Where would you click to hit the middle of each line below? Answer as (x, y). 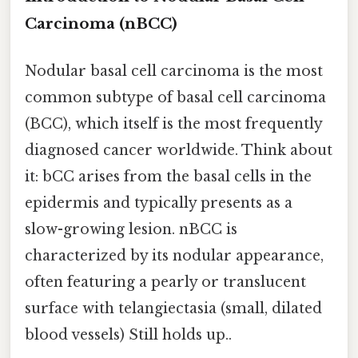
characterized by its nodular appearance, (174, 255)
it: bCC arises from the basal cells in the (168, 176)
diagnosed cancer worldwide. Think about (179, 150)
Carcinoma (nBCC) (101, 23)
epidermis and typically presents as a (159, 203)
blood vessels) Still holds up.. (128, 334)
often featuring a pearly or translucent (165, 282)
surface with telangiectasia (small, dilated (173, 308)
